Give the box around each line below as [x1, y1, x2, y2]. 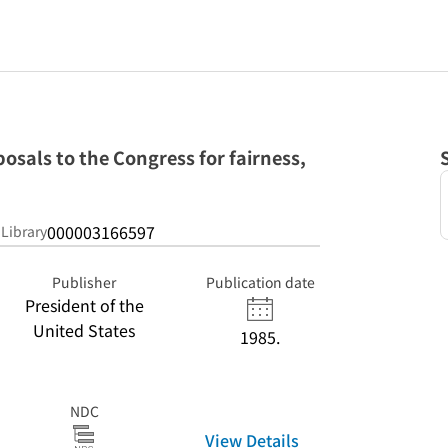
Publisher [52, 272, 116, 292]
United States [33, 318, 135, 342]
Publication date [205, 272, 315, 292]
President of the [24, 293, 144, 317]
